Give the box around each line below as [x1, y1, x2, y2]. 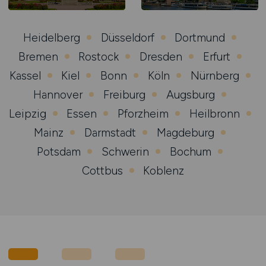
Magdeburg [156, 125, 214, 140]
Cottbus [81, 163, 123, 178]
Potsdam [37, 144, 81, 159]
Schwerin [102, 144, 150, 159]
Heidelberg [23, 30, 80, 45]
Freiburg [103, 87, 146, 102]
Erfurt [202, 49, 230, 64]
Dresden [140, 49, 182, 64]
